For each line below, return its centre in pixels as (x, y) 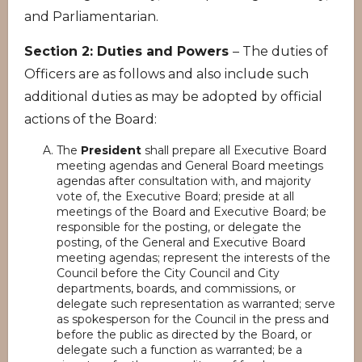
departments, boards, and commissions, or (176, 288)
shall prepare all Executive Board (234, 150)
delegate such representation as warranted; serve (196, 304)
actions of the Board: (90, 119)
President (111, 150)
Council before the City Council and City (168, 273)
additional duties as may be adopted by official (173, 97)
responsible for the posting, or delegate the (179, 227)
